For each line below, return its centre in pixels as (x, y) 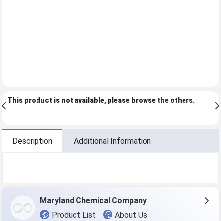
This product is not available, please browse (82, 100)
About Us (131, 215)
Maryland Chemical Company (93, 201)
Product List (74, 215)
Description (32, 141)
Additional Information (112, 141)
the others (175, 100)
